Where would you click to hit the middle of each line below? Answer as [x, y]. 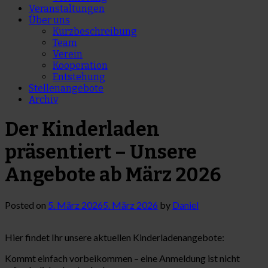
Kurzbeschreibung [95, 31]
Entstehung [79, 77]
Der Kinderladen [82, 130]
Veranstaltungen [67, 8]
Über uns [49, 20]
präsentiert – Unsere [101, 152]
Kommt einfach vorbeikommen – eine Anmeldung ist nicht [122, 258]
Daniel [185, 205]
